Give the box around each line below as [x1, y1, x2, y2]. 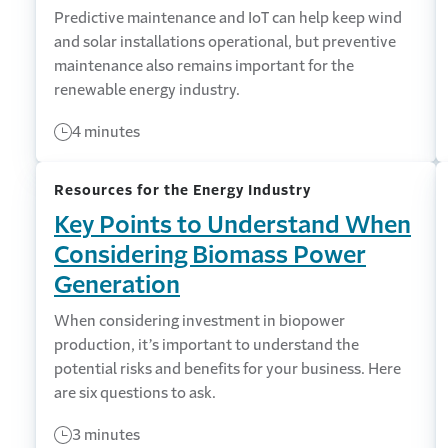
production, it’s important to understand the [54, 337, 359, 352]
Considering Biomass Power [54, 243, 366, 267]
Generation [54, 273, 180, 297]
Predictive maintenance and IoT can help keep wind [54, 10, 402, 25]
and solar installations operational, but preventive [54, 34, 396, 49]
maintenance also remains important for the [54, 58, 354, 73]
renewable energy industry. [54, 82, 240, 97]
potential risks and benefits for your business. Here [54, 361, 401, 376]
